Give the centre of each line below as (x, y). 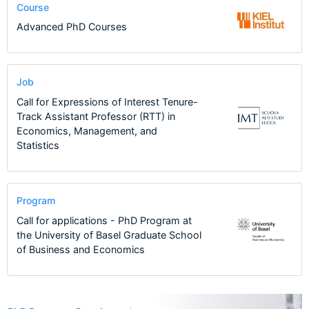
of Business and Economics (80, 249)
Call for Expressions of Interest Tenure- (107, 101)
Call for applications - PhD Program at (104, 220)
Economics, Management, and (87, 130)
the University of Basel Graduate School (109, 235)
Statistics (38, 145)
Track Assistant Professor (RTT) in (96, 116)
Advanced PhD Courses (71, 27)
